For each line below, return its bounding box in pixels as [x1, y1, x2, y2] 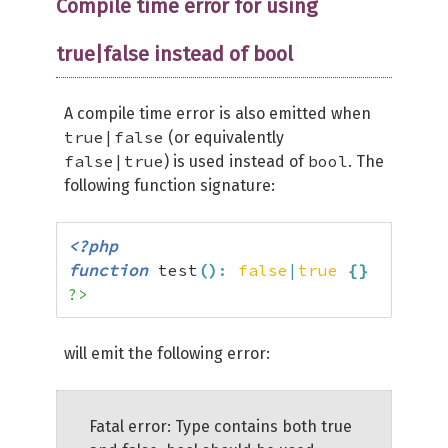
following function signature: [64, 176, 275, 195]
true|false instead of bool [56, 42, 293, 66]
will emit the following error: [64, 344, 270, 363]
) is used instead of [164, 152, 308, 171]
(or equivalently [164, 128, 284, 147]
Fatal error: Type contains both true [89, 417, 352, 436]
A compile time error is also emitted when [64, 104, 371, 123]
